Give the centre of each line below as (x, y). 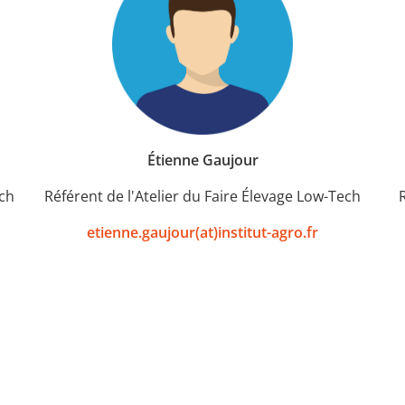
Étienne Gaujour (202, 160)
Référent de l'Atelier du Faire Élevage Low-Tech (202, 196)
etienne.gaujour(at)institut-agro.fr (202, 232)
